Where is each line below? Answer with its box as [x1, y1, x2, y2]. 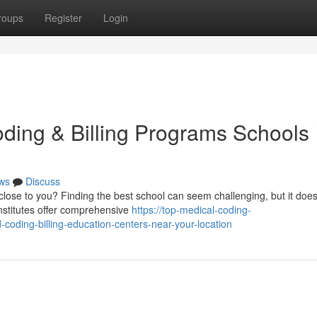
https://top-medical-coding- [132, 202, 251, 217]
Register [45, 11, 82, 25]
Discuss [25, 174, 60, 188]
